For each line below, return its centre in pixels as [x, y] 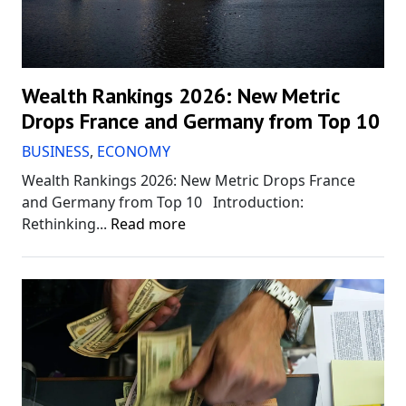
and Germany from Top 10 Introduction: [163, 202]
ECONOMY [134, 151]
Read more [148, 223]
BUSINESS [56, 151]
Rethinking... [66, 223]
